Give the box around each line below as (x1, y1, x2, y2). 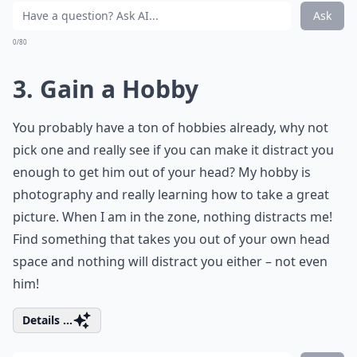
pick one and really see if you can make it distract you (13, 141, 334, 159)
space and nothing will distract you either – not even (13, 253, 328, 270)
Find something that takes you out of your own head (13, 230, 330, 248)
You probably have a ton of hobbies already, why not (13, 119, 328, 136)
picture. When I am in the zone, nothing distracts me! (13, 208, 332, 226)
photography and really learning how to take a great (13, 186, 329, 203)
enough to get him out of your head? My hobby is (13, 163, 311, 181)
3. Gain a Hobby (13, 73, 198, 105)
